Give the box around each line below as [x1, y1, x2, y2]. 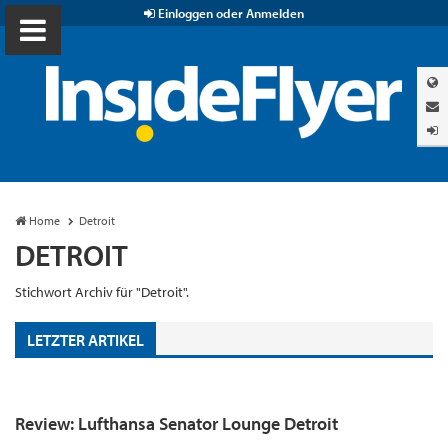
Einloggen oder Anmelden [155, 5, 304, 21]
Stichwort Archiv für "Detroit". [15, 283, 189, 302]
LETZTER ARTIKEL [27, 329, 144, 350]
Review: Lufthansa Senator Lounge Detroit [15, 412, 338, 436]
